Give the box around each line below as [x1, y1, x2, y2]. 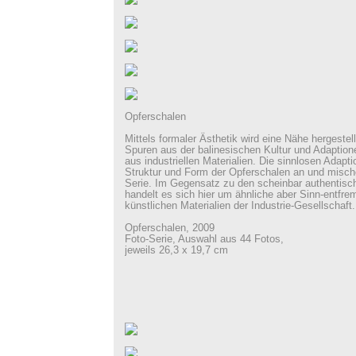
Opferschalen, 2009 [124, 222, 215, 234]
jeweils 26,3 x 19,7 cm [124, 245, 228, 256]
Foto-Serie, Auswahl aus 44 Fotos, [124, 234, 284, 245]
